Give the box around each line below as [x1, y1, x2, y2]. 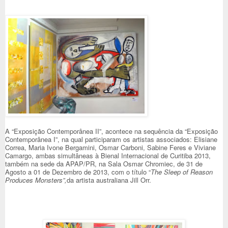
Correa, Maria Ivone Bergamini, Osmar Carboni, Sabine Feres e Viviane [5, 142, 216, 153]
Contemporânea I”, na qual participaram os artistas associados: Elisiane [5, 134, 217, 145]
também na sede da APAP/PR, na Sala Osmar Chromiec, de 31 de [5, 159, 203, 169]
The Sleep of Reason [151, 167, 213, 177]
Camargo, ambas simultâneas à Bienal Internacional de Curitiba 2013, [5, 151, 211, 161]
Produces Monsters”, [5, 175, 67, 185]
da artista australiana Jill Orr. [67, 175, 151, 185]
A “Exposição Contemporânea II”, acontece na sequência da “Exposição [5, 126, 218, 136]
